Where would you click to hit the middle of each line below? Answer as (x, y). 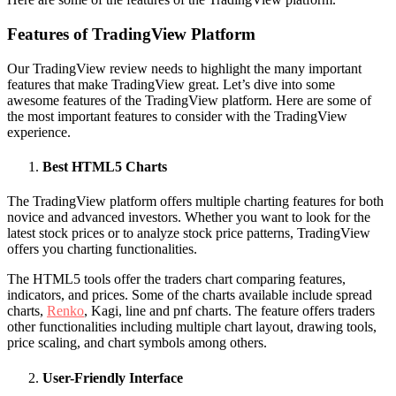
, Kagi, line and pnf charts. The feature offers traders (229, 311)
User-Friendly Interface (113, 377)
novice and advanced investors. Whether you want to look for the (189, 217)
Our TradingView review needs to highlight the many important (184, 68)
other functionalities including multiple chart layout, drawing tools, (192, 327)
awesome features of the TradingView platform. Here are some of (189, 100)
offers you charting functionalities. (102, 249)
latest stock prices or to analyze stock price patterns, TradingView (189, 233)
